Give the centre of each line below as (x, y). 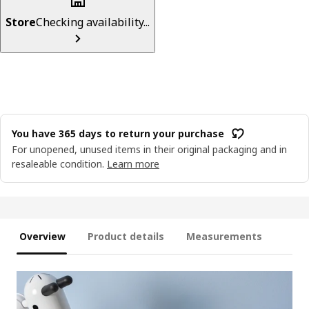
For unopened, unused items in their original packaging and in (149, 149)
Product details (126, 237)
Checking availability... (93, 22)
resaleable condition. (58, 163)
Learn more (133, 163)
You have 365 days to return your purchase (118, 134)
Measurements (224, 237)
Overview (42, 237)
